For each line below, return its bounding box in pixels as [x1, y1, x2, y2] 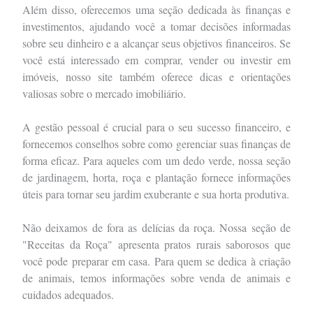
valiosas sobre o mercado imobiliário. [22, 85, 186, 101]
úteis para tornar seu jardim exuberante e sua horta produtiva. [22, 186, 289, 201]
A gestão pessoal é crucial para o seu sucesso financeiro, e [22, 119, 291, 134]
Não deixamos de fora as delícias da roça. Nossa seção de [22, 219, 291, 235]
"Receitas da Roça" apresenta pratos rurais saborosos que [22, 236, 291, 252]
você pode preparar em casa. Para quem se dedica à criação [22, 253, 291, 268]
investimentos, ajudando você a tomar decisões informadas [22, 18, 291, 34]
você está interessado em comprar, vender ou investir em [22, 52, 291, 67]
